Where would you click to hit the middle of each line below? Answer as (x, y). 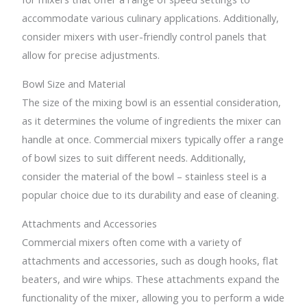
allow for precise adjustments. (91, 55)
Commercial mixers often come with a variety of (132, 242)
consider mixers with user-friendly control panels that (145, 37)
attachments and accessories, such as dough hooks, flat (150, 260)
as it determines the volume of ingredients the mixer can (152, 120)
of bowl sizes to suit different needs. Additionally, (134, 157)
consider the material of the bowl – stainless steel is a (145, 176)
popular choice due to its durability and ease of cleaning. (151, 194)
